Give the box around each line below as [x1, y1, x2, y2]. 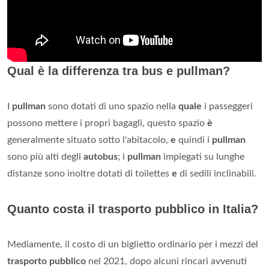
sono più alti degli [7, 151, 83, 162]
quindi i [176, 134, 212, 145]
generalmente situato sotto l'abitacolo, [7, 134, 171, 145]
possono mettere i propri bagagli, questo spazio [7, 118, 207, 128]
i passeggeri [202, 101, 253, 111]
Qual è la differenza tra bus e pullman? [7, 64, 230, 77]
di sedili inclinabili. [177, 168, 256, 178]
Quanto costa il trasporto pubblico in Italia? [7, 202, 258, 216]
